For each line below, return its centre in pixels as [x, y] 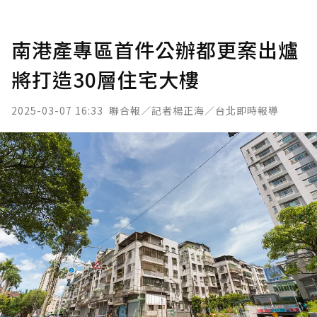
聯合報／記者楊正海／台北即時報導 [194, 110]
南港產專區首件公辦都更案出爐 [155, 50]
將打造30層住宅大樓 [105, 79]
